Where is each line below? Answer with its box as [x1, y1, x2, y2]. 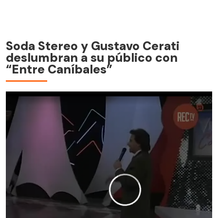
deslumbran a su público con [6, 49, 178, 66]
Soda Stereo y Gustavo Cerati [6, 37, 180, 54]
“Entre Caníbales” [6, 61, 112, 77]
